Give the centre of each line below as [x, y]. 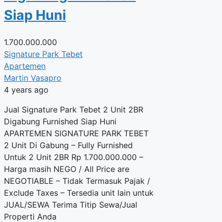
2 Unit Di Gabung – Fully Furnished [68, 145]
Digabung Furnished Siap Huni [60, 122]
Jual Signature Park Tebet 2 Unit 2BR [74, 110]
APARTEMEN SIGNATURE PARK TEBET [76, 134]
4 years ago [26, 90]
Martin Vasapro [33, 78]
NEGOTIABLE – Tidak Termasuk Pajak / [77, 181]
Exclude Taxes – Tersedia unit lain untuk [79, 193]
